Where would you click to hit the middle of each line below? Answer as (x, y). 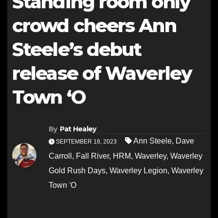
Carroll (60, 156)
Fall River (92, 156)
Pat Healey (78, 129)
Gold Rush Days (77, 171)
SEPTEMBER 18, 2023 (86, 142)
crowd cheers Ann (94, 26)
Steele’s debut (77, 49)
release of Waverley (102, 73)
